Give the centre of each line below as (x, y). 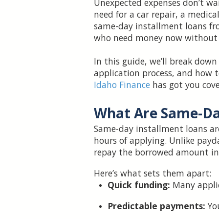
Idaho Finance (122, 85)
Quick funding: (140, 185)
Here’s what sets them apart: (153, 173)
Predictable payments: (158, 206)
